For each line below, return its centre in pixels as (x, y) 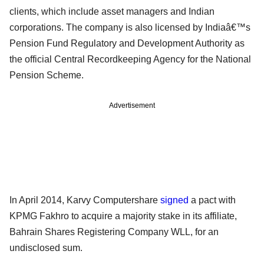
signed (174, 200)
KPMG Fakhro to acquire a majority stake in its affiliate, (123, 216)
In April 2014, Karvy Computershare (85, 200)
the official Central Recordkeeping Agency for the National (130, 59)
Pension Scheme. (47, 75)
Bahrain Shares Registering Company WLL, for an (114, 232)
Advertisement (132, 105)
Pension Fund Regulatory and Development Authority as (127, 43)
